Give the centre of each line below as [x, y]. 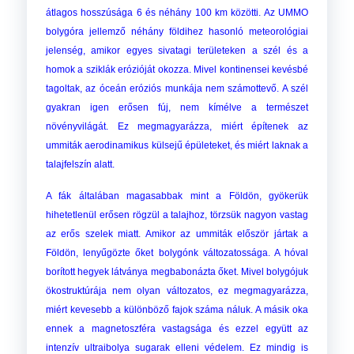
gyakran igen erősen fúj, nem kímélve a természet [177, 108]
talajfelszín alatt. [80, 165]
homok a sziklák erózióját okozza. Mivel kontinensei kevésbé [177, 70]
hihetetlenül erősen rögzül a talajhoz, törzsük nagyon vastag [177, 215]
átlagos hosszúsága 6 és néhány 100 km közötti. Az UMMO [177, 13]
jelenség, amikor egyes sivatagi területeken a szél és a [177, 51]
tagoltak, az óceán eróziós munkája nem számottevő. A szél [177, 89]
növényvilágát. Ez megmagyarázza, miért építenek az [177, 127]
